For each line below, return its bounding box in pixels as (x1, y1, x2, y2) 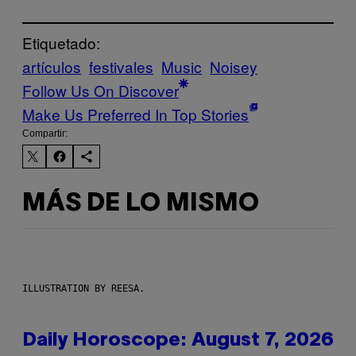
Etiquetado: (22, 32, 100, 54)
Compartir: (22, 128, 68, 140)
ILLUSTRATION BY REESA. (22, 283, 145, 295)
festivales (89, 56, 153, 78)
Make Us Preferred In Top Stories (22, 103, 249, 126)
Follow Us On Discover (22, 79, 179, 102)
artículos (22, 56, 81, 78)
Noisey (210, 56, 257, 78)
